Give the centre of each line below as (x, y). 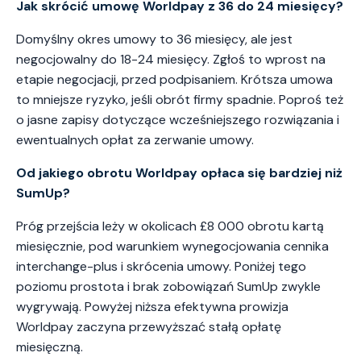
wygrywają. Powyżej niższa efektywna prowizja (152, 307)
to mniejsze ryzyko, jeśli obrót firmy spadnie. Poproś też (180, 100)
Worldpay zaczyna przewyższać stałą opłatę (149, 327)
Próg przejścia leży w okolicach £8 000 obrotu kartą (170, 226)
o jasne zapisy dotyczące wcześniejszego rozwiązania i (178, 120)
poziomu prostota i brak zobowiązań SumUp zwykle (168, 287)
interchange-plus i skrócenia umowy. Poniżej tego (161, 267)
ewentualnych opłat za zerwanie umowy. (135, 140)
